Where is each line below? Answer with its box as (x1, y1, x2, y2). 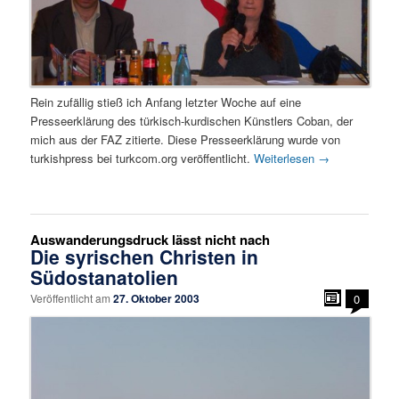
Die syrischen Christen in (30, 242, 259, 270)
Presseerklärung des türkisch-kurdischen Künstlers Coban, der (30, 111, 354, 129)
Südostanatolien (30, 263, 179, 290)
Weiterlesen (254, 149, 319, 167)
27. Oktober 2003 (113, 289, 200, 306)
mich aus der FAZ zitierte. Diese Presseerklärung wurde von (30, 130, 341, 148)
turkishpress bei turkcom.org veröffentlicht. (30, 149, 255, 167)
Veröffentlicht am (30, 289, 114, 305)
